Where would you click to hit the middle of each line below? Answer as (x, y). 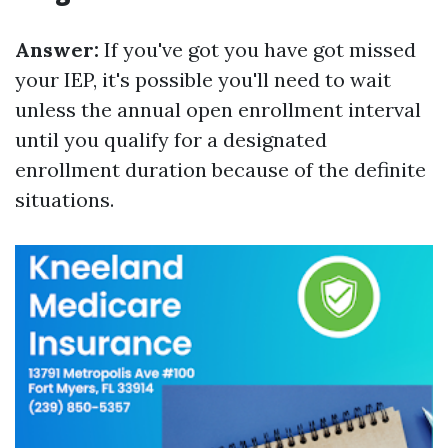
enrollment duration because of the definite (220, 169)
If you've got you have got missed (257, 49)
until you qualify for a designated (171, 139)
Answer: (57, 49)
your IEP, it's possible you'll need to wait (203, 79)
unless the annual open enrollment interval (218, 109)
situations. (64, 199)
